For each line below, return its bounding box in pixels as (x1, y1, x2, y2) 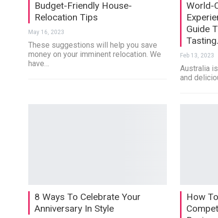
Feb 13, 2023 (180, 52, 214, 59)
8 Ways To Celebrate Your (34, 191, 141, 202)
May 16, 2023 (28, 29, 64, 36)
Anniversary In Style (34, 202, 114, 214)
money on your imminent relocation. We (28, 50, 161, 59)
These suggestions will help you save (28, 40, 157, 50)
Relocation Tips (34, 12, 98, 23)
